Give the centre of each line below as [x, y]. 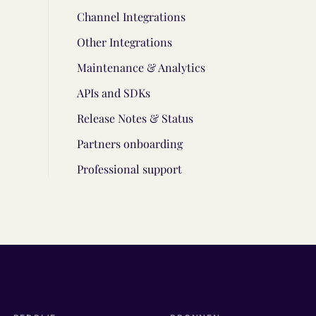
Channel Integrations [131, 17]
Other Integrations [124, 42]
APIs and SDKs [114, 93]
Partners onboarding [130, 144]
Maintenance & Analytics [141, 67]
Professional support [129, 169]
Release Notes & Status [135, 118]
